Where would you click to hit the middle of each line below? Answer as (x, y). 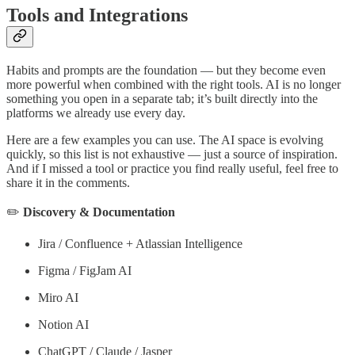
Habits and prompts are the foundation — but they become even (166, 70)
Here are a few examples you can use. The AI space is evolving (165, 139)
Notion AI (63, 324)
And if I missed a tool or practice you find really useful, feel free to (172, 168)
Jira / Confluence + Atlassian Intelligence (140, 243)
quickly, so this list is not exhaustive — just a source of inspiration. (172, 154)
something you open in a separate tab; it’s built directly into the (162, 98)
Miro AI (58, 297)
